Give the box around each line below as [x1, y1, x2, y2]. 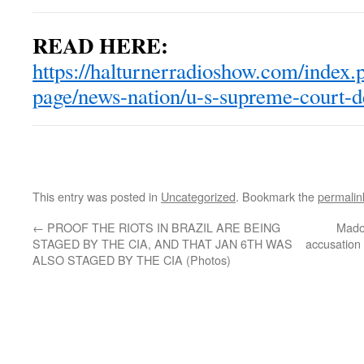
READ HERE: [32, 29, 168, 62]
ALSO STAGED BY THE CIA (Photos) [32, 251, 231, 269]
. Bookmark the [236, 188, 318, 206]
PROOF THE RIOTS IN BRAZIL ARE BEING [44, 219, 280, 236]
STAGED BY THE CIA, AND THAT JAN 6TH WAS [32, 235, 292, 253]
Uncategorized [161, 188, 236, 206]
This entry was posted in [32, 188, 161, 206]
